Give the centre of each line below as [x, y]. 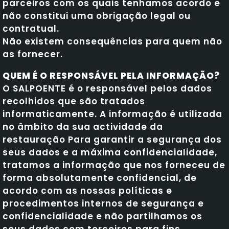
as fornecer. [33, 54]
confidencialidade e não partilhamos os [102, 216]
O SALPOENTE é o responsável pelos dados [107, 88]
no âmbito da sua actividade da [83, 127]
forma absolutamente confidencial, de [100, 178]
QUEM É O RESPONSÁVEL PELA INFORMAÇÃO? [111, 75]
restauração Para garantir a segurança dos [112, 139]
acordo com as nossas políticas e [87, 190]
